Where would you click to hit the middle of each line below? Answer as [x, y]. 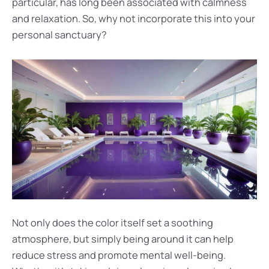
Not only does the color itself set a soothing [113, 222]
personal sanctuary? [59, 35]
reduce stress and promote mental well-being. [119, 255]
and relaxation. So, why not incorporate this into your [134, 19]
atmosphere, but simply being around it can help [123, 239]
